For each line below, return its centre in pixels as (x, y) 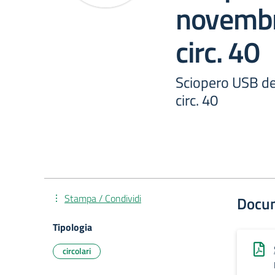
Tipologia (72, 227)
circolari (77, 251)
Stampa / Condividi (103, 198)
